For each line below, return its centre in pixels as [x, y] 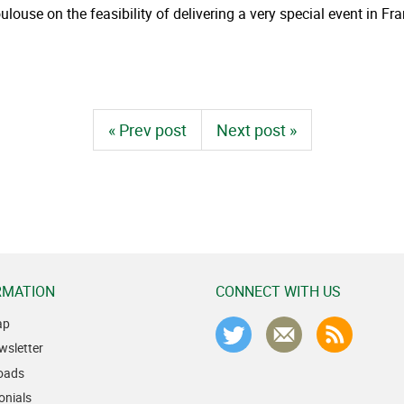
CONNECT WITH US [278, 292]
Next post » [256, 130]
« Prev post [147, 130]
